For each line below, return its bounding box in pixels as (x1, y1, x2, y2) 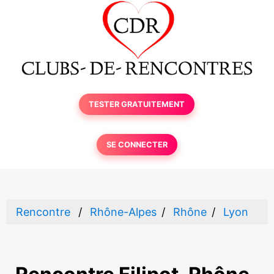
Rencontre (16, 206, 70, 218)
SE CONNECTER (106, 140, 168, 149)
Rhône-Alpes (90, 206, 157, 218)
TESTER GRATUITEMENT (89, 100, 185, 109)
